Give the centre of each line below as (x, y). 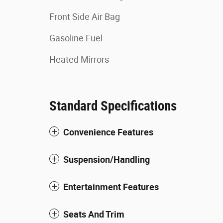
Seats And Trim (94, 214)
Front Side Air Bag (85, 17)
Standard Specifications (113, 106)
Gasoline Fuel (76, 38)
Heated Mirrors (79, 59)
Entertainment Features (111, 187)
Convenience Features (108, 132)
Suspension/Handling (107, 160)
